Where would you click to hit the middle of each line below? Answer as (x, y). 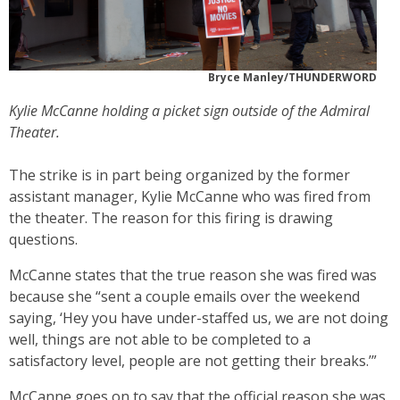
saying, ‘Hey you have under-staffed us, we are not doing (199, 318)
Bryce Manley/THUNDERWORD (292, 78)
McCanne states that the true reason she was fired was (193, 275)
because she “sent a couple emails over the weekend (184, 297)
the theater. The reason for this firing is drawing (171, 218)
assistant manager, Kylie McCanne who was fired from (190, 197)
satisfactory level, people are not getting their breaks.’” (193, 361)
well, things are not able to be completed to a (160, 340)
